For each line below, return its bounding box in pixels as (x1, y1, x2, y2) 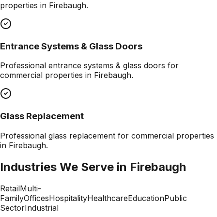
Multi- (20, 183, 41, 193)
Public (164, 193, 187, 203)
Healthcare (87, 193, 128, 203)
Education (128, 193, 164, 203)
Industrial (25, 202, 59, 213)
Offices (24, 193, 49, 203)
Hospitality (49, 193, 87, 203)
